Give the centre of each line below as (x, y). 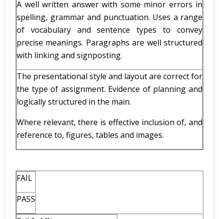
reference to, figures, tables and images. (90, 135)
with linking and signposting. (69, 55)
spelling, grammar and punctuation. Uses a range (109, 17)
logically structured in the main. (74, 102)
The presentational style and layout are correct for (109, 76)
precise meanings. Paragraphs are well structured (109, 43)
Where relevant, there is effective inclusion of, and (109, 122)
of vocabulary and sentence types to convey (109, 30)
